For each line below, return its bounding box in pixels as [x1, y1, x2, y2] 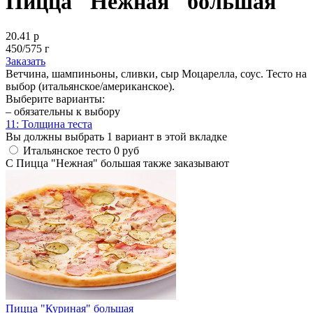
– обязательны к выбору [6, 105, 120, 117]
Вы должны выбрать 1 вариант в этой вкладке [6, 130, 227, 143]
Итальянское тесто [23, 144, 111, 156]
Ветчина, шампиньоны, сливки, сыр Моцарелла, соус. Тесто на [6, 67, 307, 80]
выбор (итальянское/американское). [6, 80, 175, 92]
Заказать [6, 54, 45, 67]
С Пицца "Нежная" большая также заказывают [6, 156, 229, 169]
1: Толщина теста [10, 117, 92, 130]
